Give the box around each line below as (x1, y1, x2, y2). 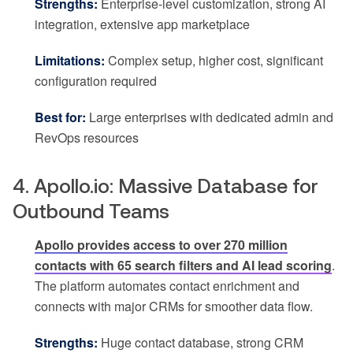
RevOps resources (35, 128, 139, 147)
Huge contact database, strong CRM (98, 333, 303, 351)
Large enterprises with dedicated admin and (86, 107, 333, 126)
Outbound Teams (13, 199, 169, 222)
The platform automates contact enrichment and (35, 276, 299, 295)
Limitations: (35, 50, 105, 69)
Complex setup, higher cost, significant (105, 50, 323, 69)
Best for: (35, 107, 86, 126)
